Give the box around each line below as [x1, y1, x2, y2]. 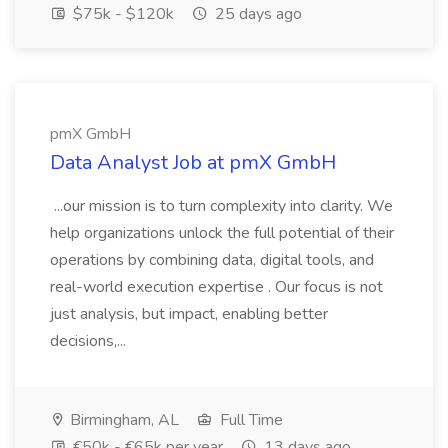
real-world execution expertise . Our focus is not [50, 276, 383, 298]
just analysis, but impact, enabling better [50, 303, 328, 325]
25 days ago [211, 3, 302, 25]
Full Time [216, 409, 283, 431]
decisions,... [50, 330, 130, 352]
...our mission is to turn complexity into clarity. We [50, 195, 393, 217]
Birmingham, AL [66, 409, 179, 431]
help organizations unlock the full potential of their [50, 222, 394, 244]
